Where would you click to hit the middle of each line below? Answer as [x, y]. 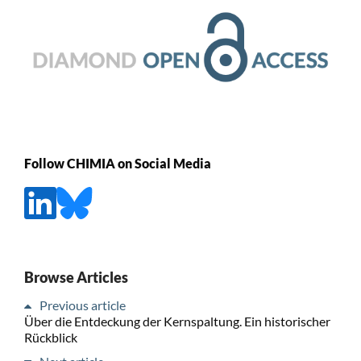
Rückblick [50, 337]
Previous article [82, 305]
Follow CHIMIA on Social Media [117, 163]
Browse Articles [76, 277]
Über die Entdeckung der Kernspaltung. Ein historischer [177, 321]
